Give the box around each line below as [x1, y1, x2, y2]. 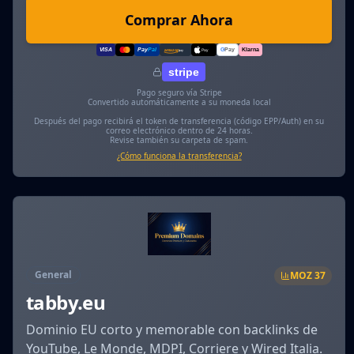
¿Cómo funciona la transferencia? [116, 150, 242, 162]
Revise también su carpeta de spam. [110, 134, 249, 146]
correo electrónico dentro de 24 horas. [105, 125, 253, 137]
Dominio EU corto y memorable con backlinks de [26, 320, 318, 338]
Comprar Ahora [125, 10, 234, 30]
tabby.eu [26, 288, 106, 315]
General [35, 267, 72, 281]
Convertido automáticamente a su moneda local [87, 96, 271, 108]
